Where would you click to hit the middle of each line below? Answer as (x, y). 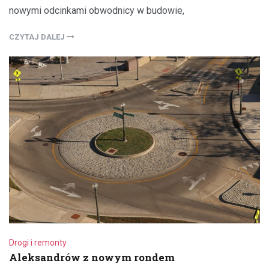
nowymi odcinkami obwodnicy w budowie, (97, 10)
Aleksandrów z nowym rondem (92, 257)
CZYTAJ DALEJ (38, 37)
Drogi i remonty (38, 242)
